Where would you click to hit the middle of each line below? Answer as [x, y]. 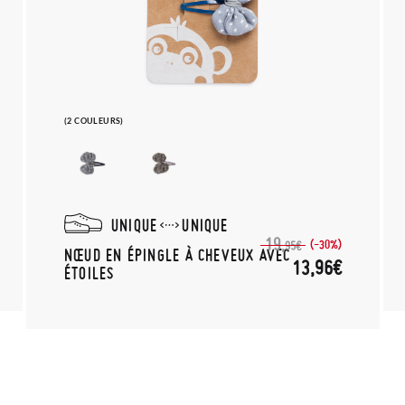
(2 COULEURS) [94, 120]
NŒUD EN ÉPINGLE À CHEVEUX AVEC [178, 254]
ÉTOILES [89, 272]
